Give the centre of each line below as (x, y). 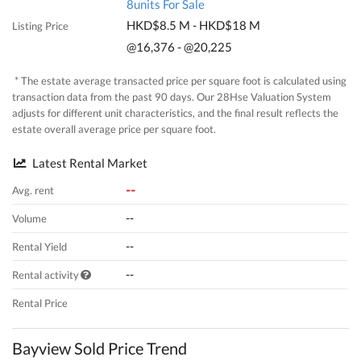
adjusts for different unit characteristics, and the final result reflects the (176, 113)
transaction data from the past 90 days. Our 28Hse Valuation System (172, 97)
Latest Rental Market (89, 162)
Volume (30, 218)
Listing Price (41, 25)
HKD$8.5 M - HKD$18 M (194, 25)
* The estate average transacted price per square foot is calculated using (180, 81)
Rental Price (40, 303)
